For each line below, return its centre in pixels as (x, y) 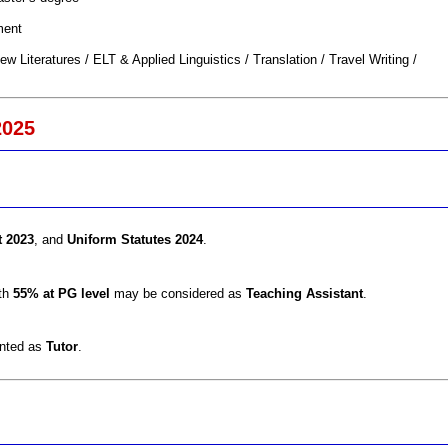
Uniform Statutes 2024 (134, 239)
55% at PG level (61, 293)
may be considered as (177, 293)
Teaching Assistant (304, 293)
